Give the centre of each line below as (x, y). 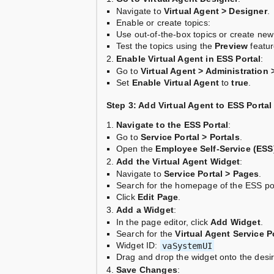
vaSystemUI (187, 246)
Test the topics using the (166, 46)
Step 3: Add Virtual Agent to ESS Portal (189, 106)
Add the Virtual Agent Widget (178, 162)
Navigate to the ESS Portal (172, 125)
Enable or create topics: (163, 23)
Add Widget (235, 222)
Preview (231, 46)
